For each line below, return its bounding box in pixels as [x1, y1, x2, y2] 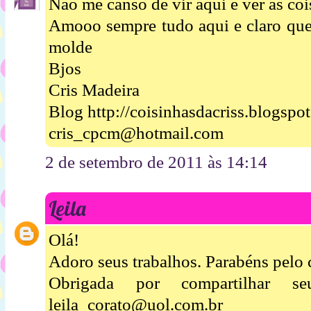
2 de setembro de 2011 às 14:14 [45, 153, 267, 172]
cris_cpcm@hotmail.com [49, 124, 224, 143]
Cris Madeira [49, 81, 140, 100]
